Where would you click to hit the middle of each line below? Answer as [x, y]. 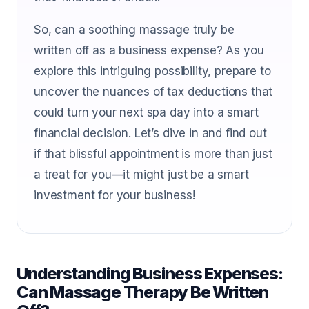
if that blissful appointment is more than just [153, 154]
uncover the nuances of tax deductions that [153, 92]
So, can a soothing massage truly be [134, 30]
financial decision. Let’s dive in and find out [150, 133]
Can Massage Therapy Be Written [142, 292]
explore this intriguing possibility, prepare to [152, 71]
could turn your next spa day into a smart [146, 112]
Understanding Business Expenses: [150, 273]
